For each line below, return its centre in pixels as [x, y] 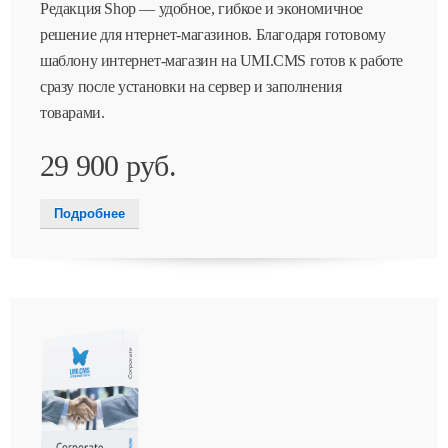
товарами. [72, 113]
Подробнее [89, 214]
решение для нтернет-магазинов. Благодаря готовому [213, 35]
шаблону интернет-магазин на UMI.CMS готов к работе [222, 61]
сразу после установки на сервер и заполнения [191, 87]
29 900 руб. [108, 166]
